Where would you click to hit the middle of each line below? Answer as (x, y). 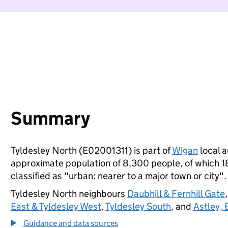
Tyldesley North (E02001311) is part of (91, 150)
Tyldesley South (138, 206)
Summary (50, 118)
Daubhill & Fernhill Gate (176, 194)
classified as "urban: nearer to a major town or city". (118, 176)
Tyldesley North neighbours (69, 194)
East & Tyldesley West (56, 206)
